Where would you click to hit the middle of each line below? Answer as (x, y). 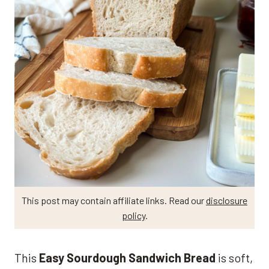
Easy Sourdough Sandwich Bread (127, 257)
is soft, (234, 257)
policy (133, 215)
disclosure (227, 200)
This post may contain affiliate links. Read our (114, 200)
